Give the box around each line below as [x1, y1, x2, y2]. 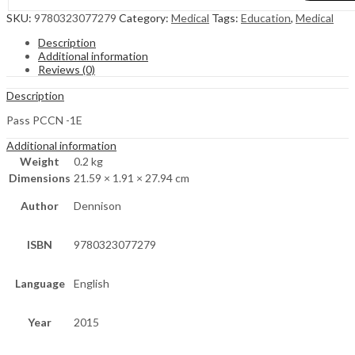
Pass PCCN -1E [6, 113, 82, 128]
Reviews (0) [38, 63, 95, 77]
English [74, 277, 109, 291]
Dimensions [9, 171, 71, 185]
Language [14, 277, 65, 291]
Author [21, 199, 59, 213]
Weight [20, 155, 59, 169]
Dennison [74, 199, 121, 213]
